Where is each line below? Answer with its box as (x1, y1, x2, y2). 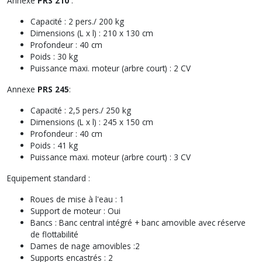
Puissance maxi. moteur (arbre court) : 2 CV (30, 62, 191, 74)
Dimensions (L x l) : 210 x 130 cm (30, 27, 153, 39)
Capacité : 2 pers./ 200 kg (30, 15, 124, 27)
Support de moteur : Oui (30, 205, 120, 216)
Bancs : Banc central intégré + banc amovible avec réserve (30, 216, 246, 228)
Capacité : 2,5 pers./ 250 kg (30, 104, 131, 116)
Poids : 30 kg (30, 50, 78, 62)
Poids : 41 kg (30, 139, 78, 151)
